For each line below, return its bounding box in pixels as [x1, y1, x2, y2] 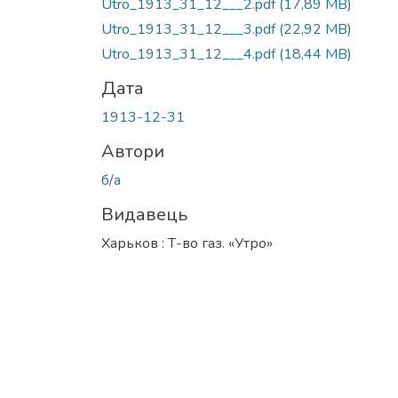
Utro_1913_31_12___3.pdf [101, 19, 279, 39]
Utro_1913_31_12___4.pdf [101, 44, 279, 64]
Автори [101, 139, 164, 163]
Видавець [101, 202, 187, 227]
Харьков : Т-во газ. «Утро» [101, 233, 273, 253]
